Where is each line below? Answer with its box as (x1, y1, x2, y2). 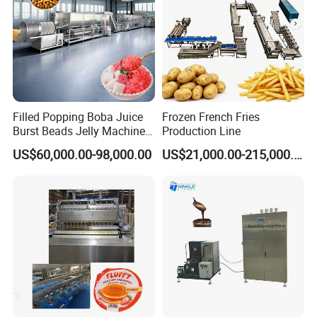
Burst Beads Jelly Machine (13, 122, 146, 139)
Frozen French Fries (161, 108, 260, 125)
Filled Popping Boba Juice (13, 108, 144, 125)
